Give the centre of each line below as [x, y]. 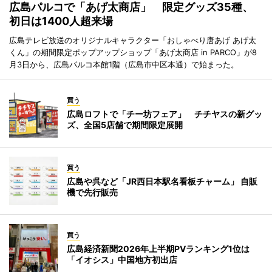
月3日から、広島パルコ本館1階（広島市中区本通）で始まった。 [124, 65]
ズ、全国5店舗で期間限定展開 [125, 125]
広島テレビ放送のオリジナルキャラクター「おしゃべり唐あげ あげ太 [133, 40]
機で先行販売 [92, 192]
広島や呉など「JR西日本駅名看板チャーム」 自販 [162, 182]
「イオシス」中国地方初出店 [122, 260]
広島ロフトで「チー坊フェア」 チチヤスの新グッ [165, 114]
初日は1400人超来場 [61, 21]
